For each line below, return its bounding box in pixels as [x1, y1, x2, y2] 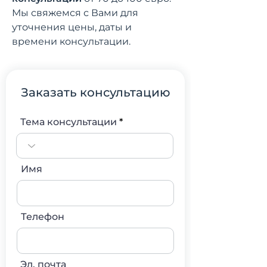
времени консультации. [12, 36, 131, 47]
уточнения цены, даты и [12, 21, 132, 33]
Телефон [21, 211, 64, 222]
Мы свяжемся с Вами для [12, 7, 138, 18]
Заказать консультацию [20, 85, 170, 100]
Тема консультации [20, 116, 117, 128]
